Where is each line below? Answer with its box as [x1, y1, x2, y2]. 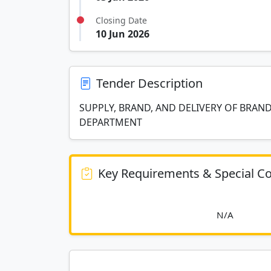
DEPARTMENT [79, 116, 142, 129]
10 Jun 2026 [96, 27, 149, 41]
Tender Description [96, 75, 203, 91]
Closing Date [96, 15, 147, 26]
